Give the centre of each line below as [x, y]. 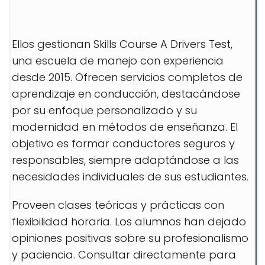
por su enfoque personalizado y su [104, 110]
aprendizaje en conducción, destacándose [126, 94]
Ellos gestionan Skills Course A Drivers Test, [122, 44]
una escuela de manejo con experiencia [118, 61]
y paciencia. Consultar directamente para [124, 255]
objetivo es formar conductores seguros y [123, 143]
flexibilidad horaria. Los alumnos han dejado [129, 222]
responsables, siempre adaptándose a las [125, 160]
